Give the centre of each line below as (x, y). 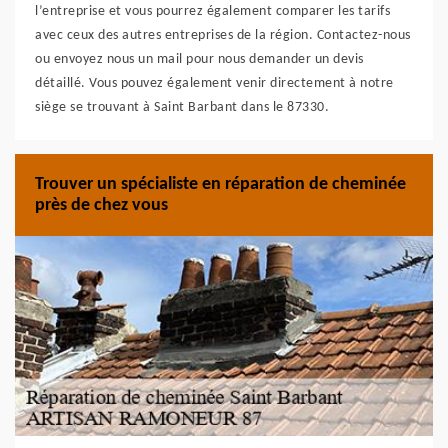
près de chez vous (101, 205)
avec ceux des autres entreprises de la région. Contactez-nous (223, 35)
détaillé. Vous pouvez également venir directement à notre (214, 83)
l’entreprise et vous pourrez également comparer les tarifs (212, 11)
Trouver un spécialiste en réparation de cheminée (220, 184)
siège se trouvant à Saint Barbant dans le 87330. (182, 107)
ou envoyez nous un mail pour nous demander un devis (199, 59)
